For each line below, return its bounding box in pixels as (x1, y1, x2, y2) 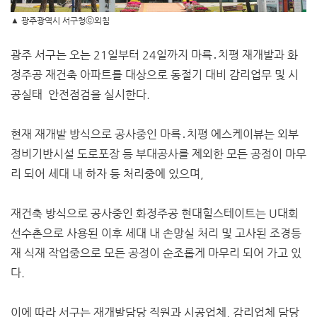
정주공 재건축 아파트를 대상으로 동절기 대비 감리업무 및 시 (11, 67, 299, 81)
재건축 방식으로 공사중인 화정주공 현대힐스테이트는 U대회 (11, 206, 299, 220)
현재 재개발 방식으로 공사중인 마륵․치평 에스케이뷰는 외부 (11, 127, 299, 141)
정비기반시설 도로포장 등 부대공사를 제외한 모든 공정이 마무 (11, 146, 306, 161)
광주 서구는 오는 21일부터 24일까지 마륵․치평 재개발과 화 (11, 47, 298, 62)
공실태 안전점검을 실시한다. (11, 87, 150, 101)
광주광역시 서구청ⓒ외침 (21, 15, 110, 25)
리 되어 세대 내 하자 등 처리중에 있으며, (11, 166, 204, 180)
